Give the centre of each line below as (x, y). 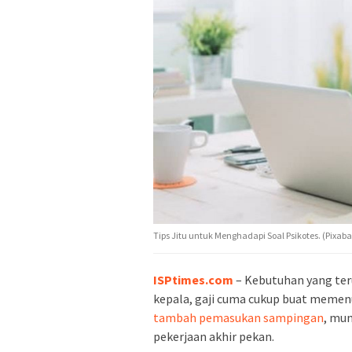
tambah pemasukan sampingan (238, 318)
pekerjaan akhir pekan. (214, 337)
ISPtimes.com (193, 280)
